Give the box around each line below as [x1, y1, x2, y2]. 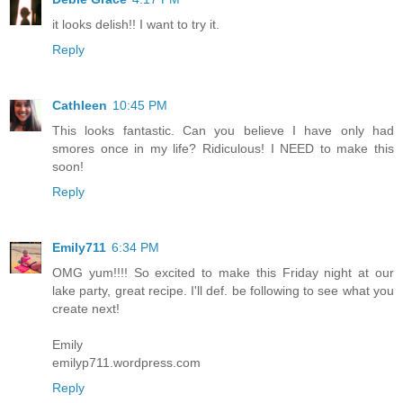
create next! [52, 301, 120, 317]
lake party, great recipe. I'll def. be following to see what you [52, 283, 394, 299]
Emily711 [52, 240, 106, 255]
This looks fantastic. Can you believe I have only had [52, 123, 394, 139]
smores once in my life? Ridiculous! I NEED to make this [52, 141, 394, 157]
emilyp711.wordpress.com [52, 355, 201, 371]
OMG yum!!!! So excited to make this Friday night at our [52, 265, 394, 281]
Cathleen [52, 98, 107, 113]
